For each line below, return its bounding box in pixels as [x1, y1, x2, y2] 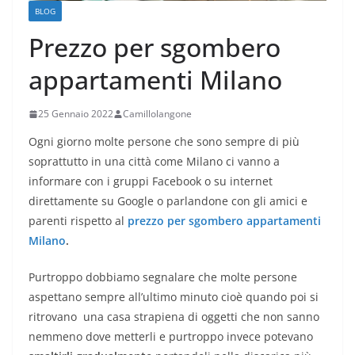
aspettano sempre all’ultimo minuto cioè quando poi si [29, 289, 319, 305]
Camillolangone [123, 107, 192, 121]
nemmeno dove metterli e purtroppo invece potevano [29, 329, 313, 345]
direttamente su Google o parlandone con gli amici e [29, 193, 307, 209]
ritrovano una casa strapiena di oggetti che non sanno [29, 309, 319, 325]
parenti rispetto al [29, 213, 128, 229]
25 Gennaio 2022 [38, 107, 113, 121]
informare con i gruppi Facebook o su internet [29, 174, 273, 189]
